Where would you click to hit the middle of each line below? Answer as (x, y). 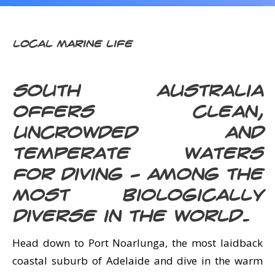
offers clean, (137, 113)
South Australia (137, 92)
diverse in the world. (131, 217)
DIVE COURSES (45, 39)
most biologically (137, 196)
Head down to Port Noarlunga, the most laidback (137, 243)
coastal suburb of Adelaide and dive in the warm (137, 261)
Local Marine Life (72, 44)
